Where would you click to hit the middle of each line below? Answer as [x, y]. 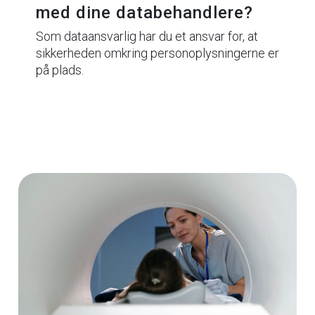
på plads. [59, 70]
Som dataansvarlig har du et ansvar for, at [147, 36]
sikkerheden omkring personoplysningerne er [157, 53]
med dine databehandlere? [144, 12]
